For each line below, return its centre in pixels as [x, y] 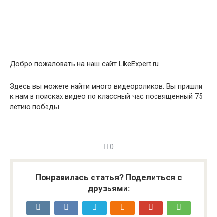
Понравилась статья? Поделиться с [108, 177]
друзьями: [108, 188]
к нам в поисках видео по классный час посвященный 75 [106, 96]
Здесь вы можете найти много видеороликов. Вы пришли [106, 86]
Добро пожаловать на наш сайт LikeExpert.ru [84, 64]
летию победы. [35, 107]
